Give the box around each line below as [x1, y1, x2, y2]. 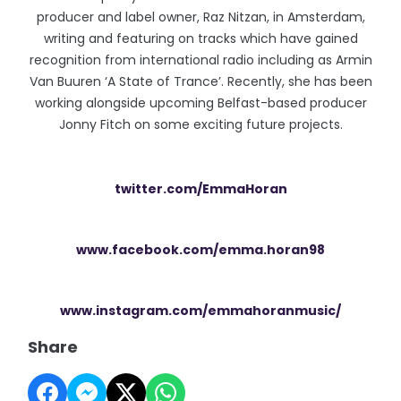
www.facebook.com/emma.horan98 [76, 241, 325, 259]
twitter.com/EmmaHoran [114, 180, 287, 198]
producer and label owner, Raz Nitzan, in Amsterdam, [36, 8, 365, 26]
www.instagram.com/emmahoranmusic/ [60, 302, 341, 320]
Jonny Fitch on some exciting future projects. [58, 115, 343, 133]
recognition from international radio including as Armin [29, 51, 372, 69]
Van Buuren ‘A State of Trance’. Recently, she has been [29, 73, 372, 90]
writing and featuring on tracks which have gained [43, 30, 358, 47]
